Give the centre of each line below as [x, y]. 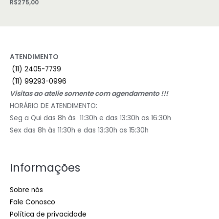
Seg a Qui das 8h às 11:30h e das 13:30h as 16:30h [90, 118]
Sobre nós [26, 190]
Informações [45, 168]
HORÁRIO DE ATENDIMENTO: [54, 106]
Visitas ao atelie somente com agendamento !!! [89, 93]
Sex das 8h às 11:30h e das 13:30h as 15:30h [79, 130]
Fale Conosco [33, 202]
